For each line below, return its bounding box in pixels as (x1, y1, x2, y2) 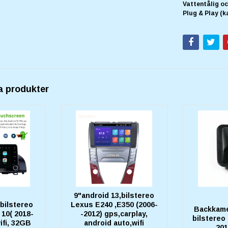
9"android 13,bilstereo (74, 191, 154, 199)
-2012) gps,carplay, (80, 209, 148, 218)
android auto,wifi (84, 218, 144, 227)
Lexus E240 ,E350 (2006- (70, 200, 158, 209)
